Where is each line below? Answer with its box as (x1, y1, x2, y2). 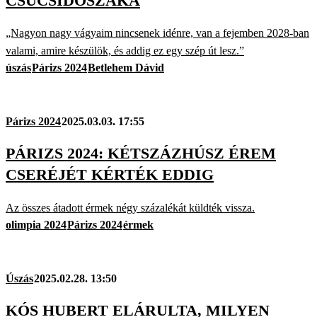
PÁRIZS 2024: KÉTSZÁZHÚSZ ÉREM (6, 144, 276, 163)
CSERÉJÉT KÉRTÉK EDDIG (6, 166, 214, 184)
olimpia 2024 (6, 218, 67, 231)
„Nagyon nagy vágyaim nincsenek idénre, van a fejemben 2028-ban (6, 27, 309, 40)
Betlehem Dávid (88, 62, 164, 74)
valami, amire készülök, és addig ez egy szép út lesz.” (6, 45, 244, 57)
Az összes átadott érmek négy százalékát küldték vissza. (6, 201, 255, 214)
